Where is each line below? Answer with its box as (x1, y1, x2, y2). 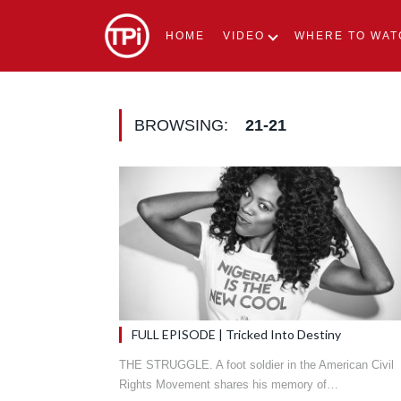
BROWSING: (134, 116, 233, 134)
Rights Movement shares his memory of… (119, 377, 338, 391)
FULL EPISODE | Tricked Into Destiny (132, 326, 341, 342)
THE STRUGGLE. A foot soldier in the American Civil (119, 357, 394, 371)
